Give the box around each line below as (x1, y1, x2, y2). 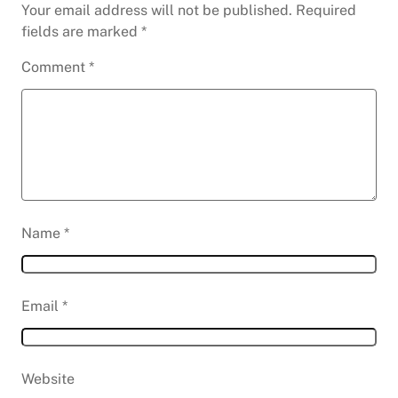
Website (21, 370, 75, 388)
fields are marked (21, 23, 141, 41)
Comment (21, 59, 89, 76)
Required (296, 2, 356, 20)
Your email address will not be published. (21, 2, 292, 20)
